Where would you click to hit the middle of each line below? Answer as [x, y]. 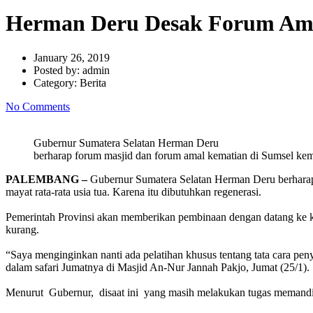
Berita [93, 82]
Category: [57, 82]
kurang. [22, 229]
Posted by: [58, 70]
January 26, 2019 [72, 57]
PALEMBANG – [46, 179]
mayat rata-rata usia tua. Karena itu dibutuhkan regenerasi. [133, 191]
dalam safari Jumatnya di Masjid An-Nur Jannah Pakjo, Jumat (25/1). [158, 267]
